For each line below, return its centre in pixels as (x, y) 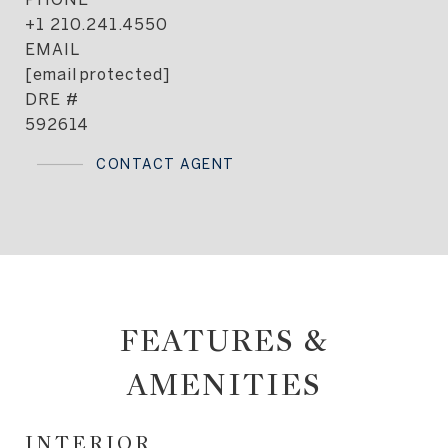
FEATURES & (224, 341)
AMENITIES (224, 385)
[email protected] (97, 74)
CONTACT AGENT (165, 164)
